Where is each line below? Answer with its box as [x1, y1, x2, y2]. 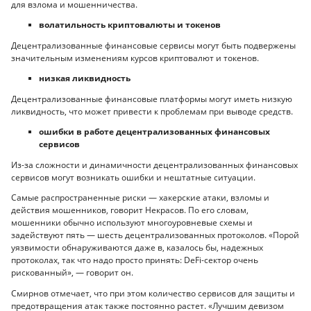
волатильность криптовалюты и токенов [39, 19, 221, 31]
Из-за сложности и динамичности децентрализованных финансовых [11, 158, 298, 171]
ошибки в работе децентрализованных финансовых [39, 126, 270, 138]
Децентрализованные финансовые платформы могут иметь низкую [11, 92, 292, 105]
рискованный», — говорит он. [11, 267, 133, 279]
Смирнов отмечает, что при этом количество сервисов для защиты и [11, 287, 295, 299]
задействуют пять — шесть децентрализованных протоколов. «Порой [11, 229, 299, 242]
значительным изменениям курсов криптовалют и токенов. [11, 51, 259, 64]
